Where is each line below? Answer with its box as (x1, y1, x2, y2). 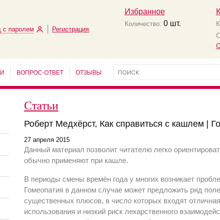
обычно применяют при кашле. (24, 156, 128, 165)
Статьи (24, 97, 58, 113)
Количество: (124, 20, 162, 27)
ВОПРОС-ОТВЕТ (17, 69, 63, 76)
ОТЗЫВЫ (76, 69, 102, 76)
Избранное (124, 7, 165, 16)
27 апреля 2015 (24, 136, 70, 143)
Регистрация (52, 26, 89, 33)
